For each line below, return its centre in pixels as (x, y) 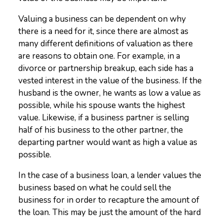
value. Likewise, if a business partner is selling (104, 118)
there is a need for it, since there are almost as (104, 31)
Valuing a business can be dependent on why (102, 19)
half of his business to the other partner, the (101, 130)
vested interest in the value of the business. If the (110, 81)
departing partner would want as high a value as (108, 142)
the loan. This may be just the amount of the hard (110, 212)
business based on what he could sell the (95, 188)
